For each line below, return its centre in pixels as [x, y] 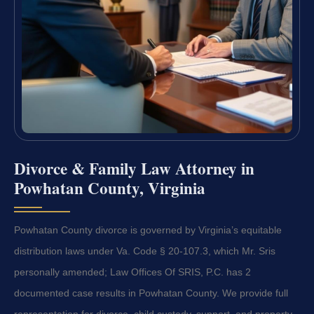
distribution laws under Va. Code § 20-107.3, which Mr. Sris [145, 251]
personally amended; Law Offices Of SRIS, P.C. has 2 [132, 272]
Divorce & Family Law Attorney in [134, 169]
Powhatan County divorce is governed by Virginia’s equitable [148, 230]
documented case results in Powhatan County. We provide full [151, 293]
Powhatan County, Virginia [110, 188]
